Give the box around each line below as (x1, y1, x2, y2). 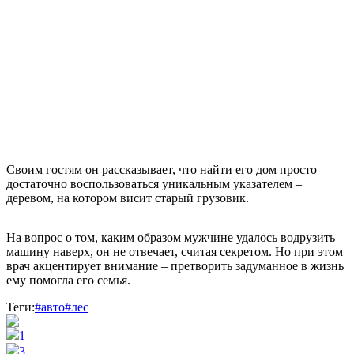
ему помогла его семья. (6, 273, 130, 287)
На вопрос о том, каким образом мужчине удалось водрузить (6, 230, 335, 244)
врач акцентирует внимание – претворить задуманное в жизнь (6, 258, 344, 273)
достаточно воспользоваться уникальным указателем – (6, 176, 302, 190)
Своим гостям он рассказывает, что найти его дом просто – (6, 162, 326, 176)
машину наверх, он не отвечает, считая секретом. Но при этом (6, 244, 343, 258)
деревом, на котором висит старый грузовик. (6, 190, 249, 205)
